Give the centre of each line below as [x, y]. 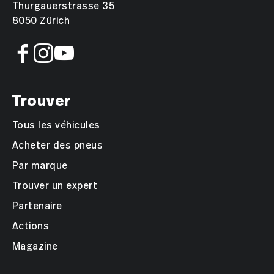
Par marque [40, 166]
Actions [31, 227]
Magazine [35, 247]
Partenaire [37, 206]
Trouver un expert [55, 186]
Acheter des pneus [58, 146]
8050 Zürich [41, 21]
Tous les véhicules [56, 126]
